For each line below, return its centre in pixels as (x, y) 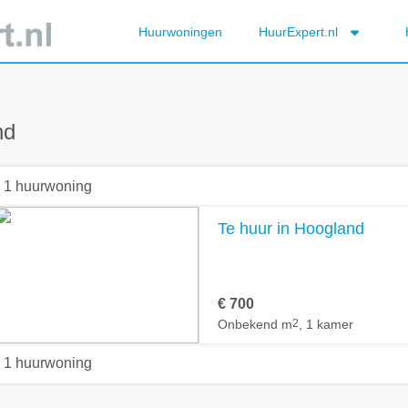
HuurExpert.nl (300, 32)
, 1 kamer (326, 325)
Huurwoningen (180, 32)
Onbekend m (255, 325)
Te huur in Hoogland (291, 229)
